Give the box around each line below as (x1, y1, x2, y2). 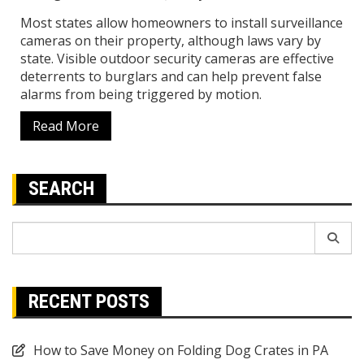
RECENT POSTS (28, 289, 149, 313)
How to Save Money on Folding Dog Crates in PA (33, 340, 328, 359)
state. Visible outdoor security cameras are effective (20, 49, 334, 67)
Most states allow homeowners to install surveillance (20, 13, 343, 32)
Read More (32, 116, 99, 135)
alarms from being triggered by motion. (20, 84, 262, 103)
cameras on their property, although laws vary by (20, 31, 321, 50)
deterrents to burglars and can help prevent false (20, 67, 322, 85)
